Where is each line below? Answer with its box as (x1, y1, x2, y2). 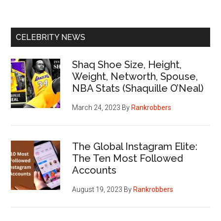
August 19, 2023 (72, 185, 123, 193)
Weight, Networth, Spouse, (72, 70, 198, 82)
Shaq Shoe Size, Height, (72, 58, 182, 71)
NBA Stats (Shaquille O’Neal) (72, 82, 204, 94)
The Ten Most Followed (72, 152, 184, 164)
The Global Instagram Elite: (72, 140, 198, 152)
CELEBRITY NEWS (16, 32, 86, 42)
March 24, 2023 (72, 103, 121, 111)
